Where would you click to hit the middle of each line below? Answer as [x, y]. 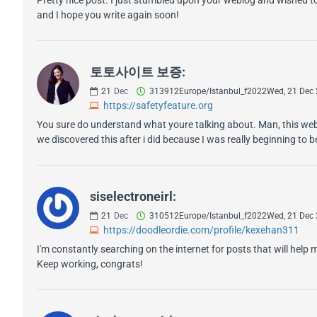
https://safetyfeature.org [158, 105]
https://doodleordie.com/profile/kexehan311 [201, 230]
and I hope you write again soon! [108, 15]
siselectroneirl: [133, 196]
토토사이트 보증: [138, 71]
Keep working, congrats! [90, 264]
